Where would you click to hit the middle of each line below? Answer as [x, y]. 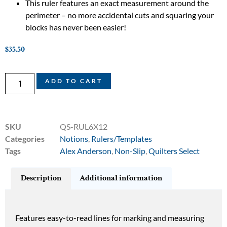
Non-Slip [130, 151]
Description [41, 178]
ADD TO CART [74, 81]
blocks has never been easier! [76, 27]
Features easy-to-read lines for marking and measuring [110, 217]
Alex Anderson [86, 151]
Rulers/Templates [122, 139]
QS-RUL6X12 [84, 127]
